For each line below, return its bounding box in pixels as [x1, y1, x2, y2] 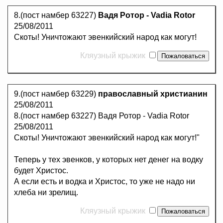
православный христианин [98, 90, 208, 99]
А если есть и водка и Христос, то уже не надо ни [14, 177, 195, 186]
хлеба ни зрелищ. [14, 188, 78, 197]
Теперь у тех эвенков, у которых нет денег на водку [14, 155, 203, 164]
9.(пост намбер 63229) [14, 90, 98, 99]
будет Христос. [14, 166, 68, 175]
